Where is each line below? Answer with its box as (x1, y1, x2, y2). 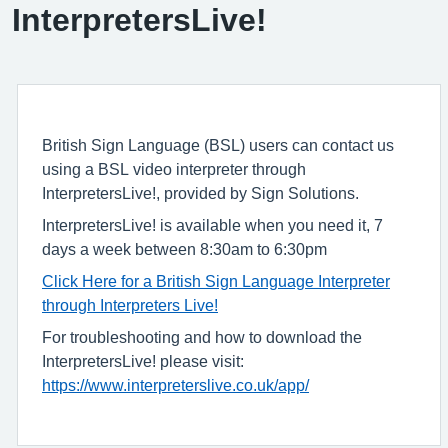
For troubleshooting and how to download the (42, 329, 362, 345)
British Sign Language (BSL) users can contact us (42, 137, 394, 153)
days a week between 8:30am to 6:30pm (42, 241, 327, 257)
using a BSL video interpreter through (42, 161, 306, 177)
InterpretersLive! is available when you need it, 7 (42, 217, 383, 233)
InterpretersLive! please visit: (42, 353, 244, 369)
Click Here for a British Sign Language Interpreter (42, 273, 390, 289)
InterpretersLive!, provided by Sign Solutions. (42, 185, 359, 201)
